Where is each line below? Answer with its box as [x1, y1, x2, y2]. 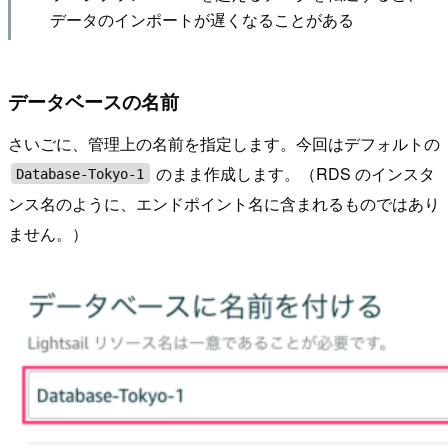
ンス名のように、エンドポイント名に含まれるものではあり [8, 191, 440, 215]
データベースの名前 [8, 87, 179, 116]
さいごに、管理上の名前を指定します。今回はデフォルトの [8, 131, 440, 155]
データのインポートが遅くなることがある [49, 7, 354, 30]
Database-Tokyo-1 [16, 165, 145, 182]
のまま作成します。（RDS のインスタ [152, 161, 436, 185]
